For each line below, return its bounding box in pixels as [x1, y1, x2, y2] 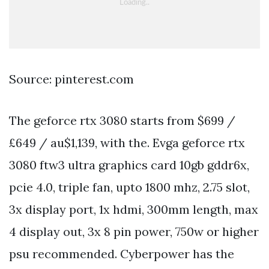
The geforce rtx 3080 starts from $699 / [9, 112, 235, 128]
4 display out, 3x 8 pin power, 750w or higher [9, 223, 259, 239]
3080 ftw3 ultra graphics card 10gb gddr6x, [9, 157, 249, 172]
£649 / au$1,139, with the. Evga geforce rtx [9, 134, 245, 150]
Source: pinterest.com [9, 71, 134, 86]
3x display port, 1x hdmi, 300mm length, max [9, 201, 258, 217]
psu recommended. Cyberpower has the [9, 246, 234, 261]
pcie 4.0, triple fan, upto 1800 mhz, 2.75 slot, [9, 179, 250, 195]
